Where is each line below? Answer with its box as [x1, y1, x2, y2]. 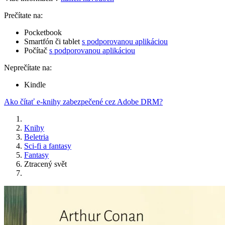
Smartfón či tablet [24, 37, 82, 46]
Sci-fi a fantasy [24, 142, 71, 151]
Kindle [24, 80, 46, 89]
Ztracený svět [24, 160, 67, 169]
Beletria [24, 133, 49, 142]
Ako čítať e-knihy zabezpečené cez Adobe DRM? [4, 97, 163, 106]
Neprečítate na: [4, 63, 52, 72]
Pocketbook [24, 28, 62, 37]
